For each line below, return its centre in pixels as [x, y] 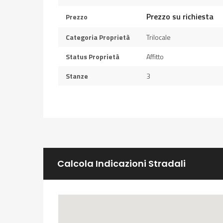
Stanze [77, 76]
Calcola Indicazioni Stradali [121, 164]
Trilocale [159, 37]
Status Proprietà [93, 57]
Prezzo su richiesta [180, 17]
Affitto [155, 57]
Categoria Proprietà [98, 37]
